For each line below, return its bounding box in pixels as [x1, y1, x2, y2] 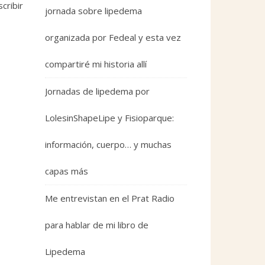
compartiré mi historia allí [45, 57, 147, 70]
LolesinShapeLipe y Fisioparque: [45, 111, 174, 124]
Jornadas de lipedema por [45, 85, 150, 97]
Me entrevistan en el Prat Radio [45, 192, 174, 204]
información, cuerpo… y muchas [45, 138, 172, 150]
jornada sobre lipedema [45, 4, 142, 17]
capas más [45, 164, 88, 177]
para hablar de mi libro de [45, 218, 148, 231]
